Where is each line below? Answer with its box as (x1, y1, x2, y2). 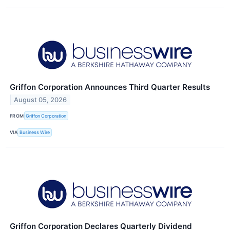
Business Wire (20, 129, 50, 136)
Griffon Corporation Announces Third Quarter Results (10, 82, 210, 92)
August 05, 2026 (14, 96, 67, 104)
